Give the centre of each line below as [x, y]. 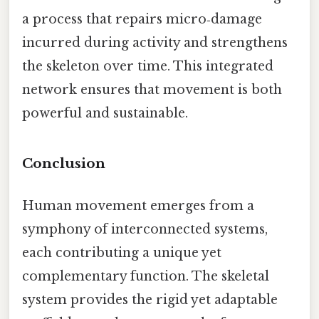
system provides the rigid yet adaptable [150, 300]
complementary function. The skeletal [146, 277]
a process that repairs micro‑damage [142, 20]
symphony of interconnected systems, [145, 230]
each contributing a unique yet [122, 253]
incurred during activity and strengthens [155, 43]
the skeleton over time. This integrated [148, 67]
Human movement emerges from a [138, 206]
